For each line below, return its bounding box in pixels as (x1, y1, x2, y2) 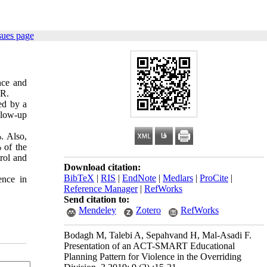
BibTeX (64, 173, 94, 183)
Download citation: (64, 162, 141, 172)
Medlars (163, 173, 193, 183)
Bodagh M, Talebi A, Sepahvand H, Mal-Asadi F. (64, 230, 252, 240)
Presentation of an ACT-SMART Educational (64, 241, 235, 251)
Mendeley (79, 205, 116, 215)
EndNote (122, 173, 156, 183)
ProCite (200, 173, 228, 183)
